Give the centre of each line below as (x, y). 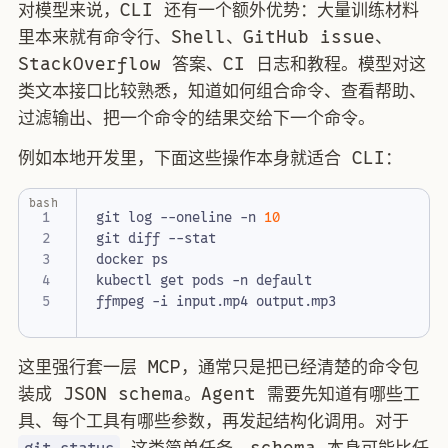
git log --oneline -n (180, 217)
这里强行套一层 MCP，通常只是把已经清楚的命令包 (218, 367)
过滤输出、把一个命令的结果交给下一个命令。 (196, 117)
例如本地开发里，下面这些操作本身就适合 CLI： (210, 158)
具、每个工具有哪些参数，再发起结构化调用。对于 (213, 421)
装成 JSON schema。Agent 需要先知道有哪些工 (219, 394)
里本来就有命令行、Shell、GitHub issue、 (205, 36)
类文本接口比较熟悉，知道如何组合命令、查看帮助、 (222, 90)
